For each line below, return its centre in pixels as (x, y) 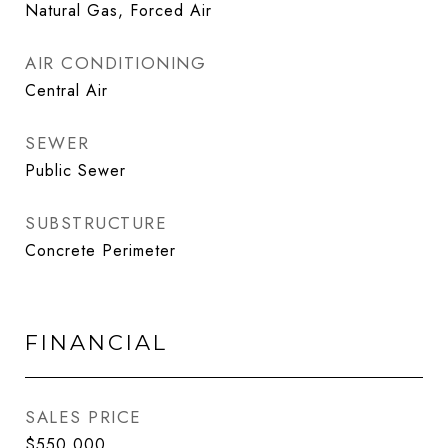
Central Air (66, 90)
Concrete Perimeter (100, 250)
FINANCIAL (96, 342)
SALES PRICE (83, 417)
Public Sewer (75, 170)
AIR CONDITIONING (115, 63)
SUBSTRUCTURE (96, 223)
